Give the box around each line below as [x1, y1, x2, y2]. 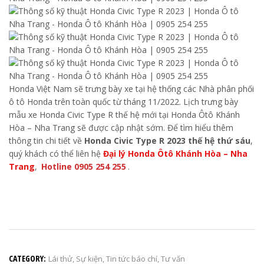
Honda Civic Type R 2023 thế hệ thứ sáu [84, 134, 250, 146]
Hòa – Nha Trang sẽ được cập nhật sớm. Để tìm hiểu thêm [9, 121, 233, 133]
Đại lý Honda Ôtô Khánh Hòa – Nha [103, 147, 247, 159]
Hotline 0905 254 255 [41, 160, 126, 172]
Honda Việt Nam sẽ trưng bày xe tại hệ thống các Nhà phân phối [9, 82, 254, 94]
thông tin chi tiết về [9, 134, 84, 146]
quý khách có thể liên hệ [9, 147, 103, 159]
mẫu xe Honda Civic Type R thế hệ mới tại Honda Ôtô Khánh [9, 108, 240, 120]
